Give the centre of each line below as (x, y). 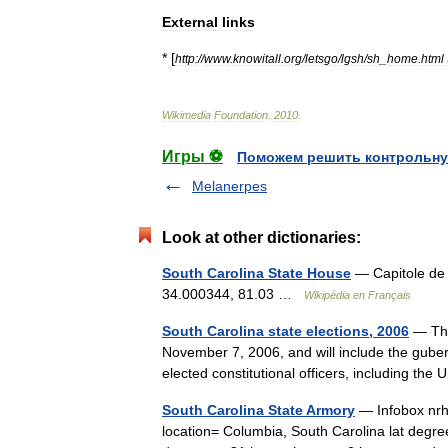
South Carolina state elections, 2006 (285, 330)
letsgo (321, 58)
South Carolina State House (256, 272)
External (190, 21)
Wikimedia (186, 114)
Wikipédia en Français (357, 294)
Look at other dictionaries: (261, 237)
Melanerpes (229, 185)
